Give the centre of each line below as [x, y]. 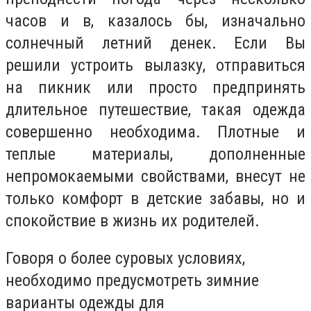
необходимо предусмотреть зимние [132, 280]
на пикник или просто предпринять [155, 88]
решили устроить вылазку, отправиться [155, 66]
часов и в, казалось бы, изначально [155, 21]
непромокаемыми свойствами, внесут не [155, 177]
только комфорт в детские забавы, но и [155, 199]
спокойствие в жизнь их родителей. [133, 221]
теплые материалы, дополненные [155, 154]
